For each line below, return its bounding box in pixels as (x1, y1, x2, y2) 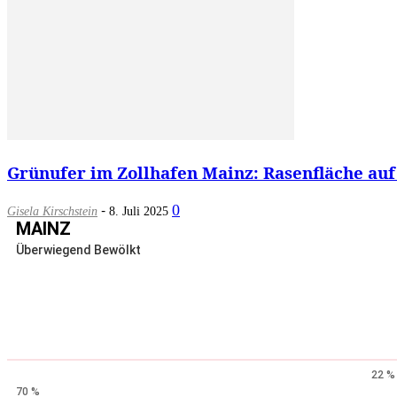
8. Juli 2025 (109, 205, 168, 219)
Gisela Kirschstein (7, 205, 97, 219)
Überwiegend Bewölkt (16, 243, 141, 258)
